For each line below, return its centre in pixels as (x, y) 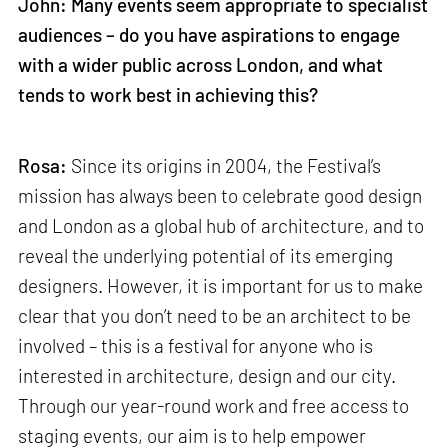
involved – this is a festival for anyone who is (196, 345)
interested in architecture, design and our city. (207, 375)
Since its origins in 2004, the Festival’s (224, 165)
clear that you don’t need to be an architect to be (215, 315)
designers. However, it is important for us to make (221, 285)
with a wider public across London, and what (201, 64)
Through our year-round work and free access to (214, 405)
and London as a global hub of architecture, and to (221, 225)
